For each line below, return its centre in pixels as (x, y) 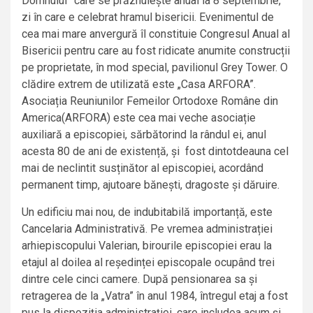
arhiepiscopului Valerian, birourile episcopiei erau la (147, 246)
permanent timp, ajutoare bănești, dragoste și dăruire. (151, 185)
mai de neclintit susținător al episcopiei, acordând (143, 168)
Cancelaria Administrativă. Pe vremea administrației (147, 229)
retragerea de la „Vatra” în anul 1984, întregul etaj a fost (155, 296)
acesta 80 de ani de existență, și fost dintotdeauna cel (155, 152)
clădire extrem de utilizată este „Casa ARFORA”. (139, 85)
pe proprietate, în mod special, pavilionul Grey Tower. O (155, 68)
